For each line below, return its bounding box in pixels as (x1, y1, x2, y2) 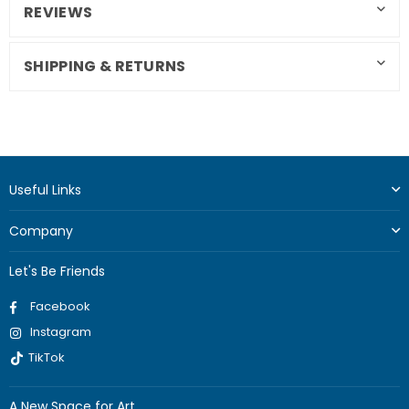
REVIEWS (24, 2, 93, 24)
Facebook (30, 298, 90, 316)
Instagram (30, 323, 91, 341)
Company (9, 222, 73, 241)
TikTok (28, 349, 65, 367)
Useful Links (9, 181, 81, 200)
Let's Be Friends (9, 262, 105, 281)
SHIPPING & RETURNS (24, 56, 186, 78)
